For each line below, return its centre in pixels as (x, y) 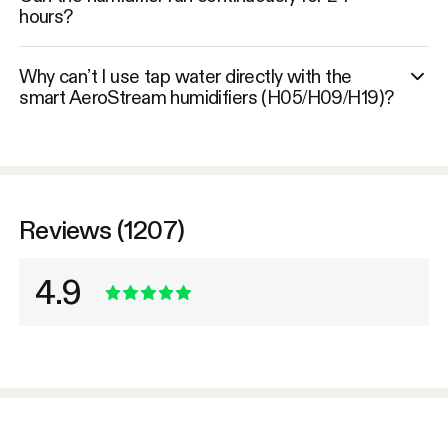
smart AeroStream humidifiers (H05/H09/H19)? (206, 97)
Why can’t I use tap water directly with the (185, 76)
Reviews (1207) (102, 229)
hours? (46, 16)
